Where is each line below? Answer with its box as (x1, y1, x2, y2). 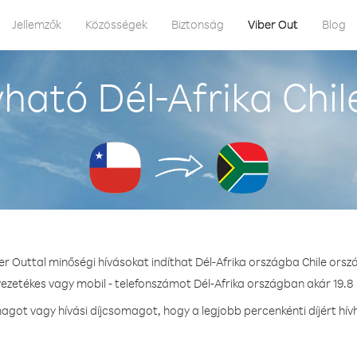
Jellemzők (12, 17, 61, 32)
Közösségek (85, 17, 147, 32)
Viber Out (248, 17, 298, 32)
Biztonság (171, 17, 224, 32)
